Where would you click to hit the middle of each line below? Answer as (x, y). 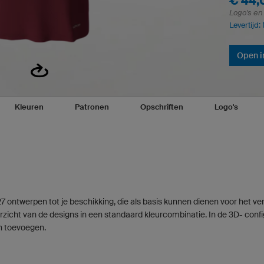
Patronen (92, 107)
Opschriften (162, 107)
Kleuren (29, 107)
